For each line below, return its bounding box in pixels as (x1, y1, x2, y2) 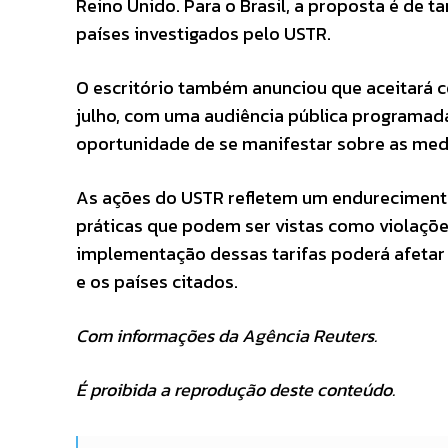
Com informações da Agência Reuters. (76, 322, 377, 349)
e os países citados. (76, 268, 238, 295)
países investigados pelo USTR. (76, 20, 331, 47)
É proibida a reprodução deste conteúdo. (76, 376, 395, 403)
